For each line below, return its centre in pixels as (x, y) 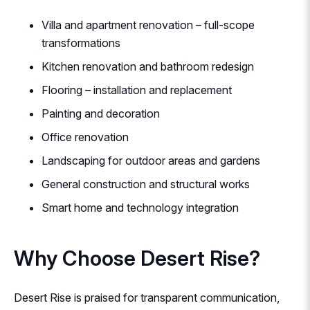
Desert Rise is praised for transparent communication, (147, 298)
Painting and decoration (101, 114)
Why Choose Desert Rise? (137, 258)
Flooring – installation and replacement (137, 90)
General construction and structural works (146, 184)
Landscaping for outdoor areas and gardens (151, 161)
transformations (81, 43)
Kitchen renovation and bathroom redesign (148, 67)
